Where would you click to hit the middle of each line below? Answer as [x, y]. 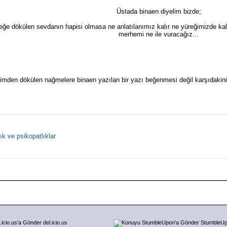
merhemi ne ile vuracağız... [159, 34]
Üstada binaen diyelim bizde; [159, 12]
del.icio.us [55, 222]
